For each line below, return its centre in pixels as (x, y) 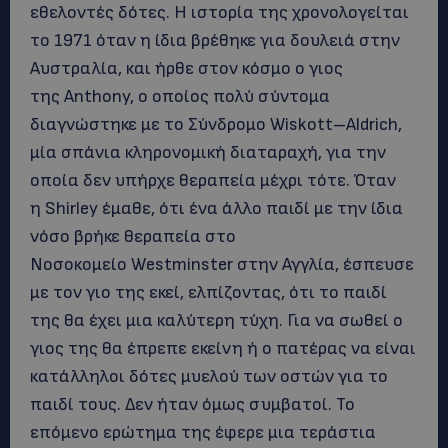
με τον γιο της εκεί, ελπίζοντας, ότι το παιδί (208, 292)
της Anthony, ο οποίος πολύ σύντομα (180, 96)
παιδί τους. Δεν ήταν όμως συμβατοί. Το (192, 404)
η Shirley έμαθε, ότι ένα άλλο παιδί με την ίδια (216, 208)
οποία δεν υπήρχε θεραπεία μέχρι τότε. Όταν (213, 180)
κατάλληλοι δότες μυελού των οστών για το (209, 376)
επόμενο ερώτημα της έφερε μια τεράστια (203, 432)
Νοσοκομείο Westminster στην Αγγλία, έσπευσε (222, 264)
